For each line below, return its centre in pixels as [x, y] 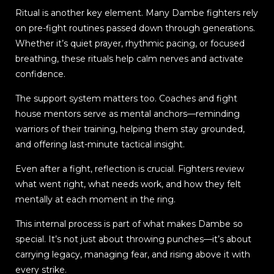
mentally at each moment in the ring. [95, 200]
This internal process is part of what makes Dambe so [129, 224]
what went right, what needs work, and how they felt [128, 184]
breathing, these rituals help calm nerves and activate [129, 59]
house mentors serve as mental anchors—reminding [128, 114]
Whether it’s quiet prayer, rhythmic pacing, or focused [130, 44]
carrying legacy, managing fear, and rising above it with [133, 255]
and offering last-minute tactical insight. [100, 145]
